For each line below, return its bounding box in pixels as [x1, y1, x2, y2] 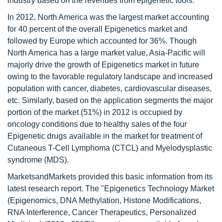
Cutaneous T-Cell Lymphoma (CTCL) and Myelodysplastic [7, 144, 212, 152]
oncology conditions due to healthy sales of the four [7, 120, 187, 128]
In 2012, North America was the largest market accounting [7, 13, 209, 21]
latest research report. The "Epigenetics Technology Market [7, 184, 214, 193]
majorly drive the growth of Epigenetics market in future [7, 60, 199, 69]
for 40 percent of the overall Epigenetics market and [7, 25, 187, 33]
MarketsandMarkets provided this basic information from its [7, 172, 213, 181]
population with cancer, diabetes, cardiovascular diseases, [7, 84, 212, 93]
